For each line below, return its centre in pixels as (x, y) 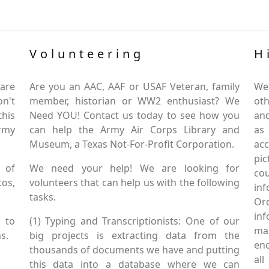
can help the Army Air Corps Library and (134, 130)
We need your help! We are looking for (134, 168)
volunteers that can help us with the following (134, 183)
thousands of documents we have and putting (134, 250)
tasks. (42, 197)
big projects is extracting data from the (134, 235)
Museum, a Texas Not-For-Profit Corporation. (131, 144)
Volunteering (86, 54)
